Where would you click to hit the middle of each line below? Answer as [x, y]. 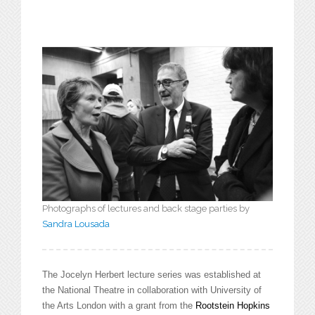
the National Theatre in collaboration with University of [152, 290]
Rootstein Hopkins [233, 305]
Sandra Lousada [76, 224]
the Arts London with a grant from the [119, 305]
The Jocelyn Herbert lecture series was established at [152, 274]
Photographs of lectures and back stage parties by [146, 208]
